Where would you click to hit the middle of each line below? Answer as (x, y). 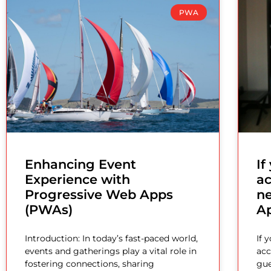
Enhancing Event (80, 165)
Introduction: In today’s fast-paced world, (111, 239)
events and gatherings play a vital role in (111, 251)
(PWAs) (49, 210)
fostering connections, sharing (90, 264)
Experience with (77, 180)
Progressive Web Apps (99, 195)
